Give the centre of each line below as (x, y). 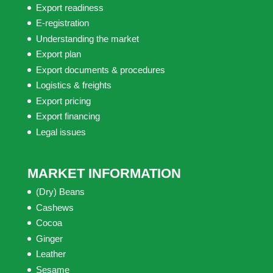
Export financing (68, 116)
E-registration (62, 23)
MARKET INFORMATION (104, 174)
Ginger (49, 238)
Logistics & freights (73, 85)
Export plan (58, 54)
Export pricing (63, 101)
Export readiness (69, 7)
